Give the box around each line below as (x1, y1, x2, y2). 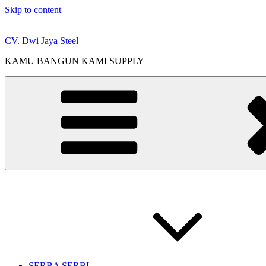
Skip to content (5, 5, 61, 15)
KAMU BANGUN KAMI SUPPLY (5, 56, 144, 66)
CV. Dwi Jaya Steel (5, 36, 78, 46)
